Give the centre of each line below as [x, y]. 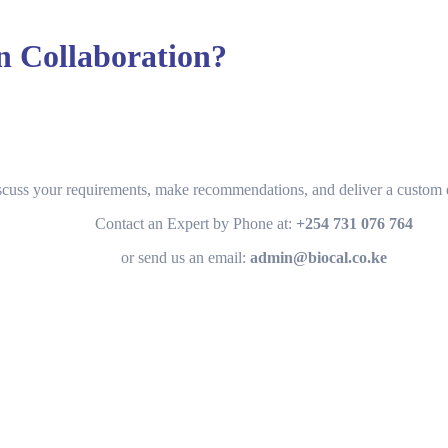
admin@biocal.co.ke [318, 257]
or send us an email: [185, 257]
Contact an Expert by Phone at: [195, 223]
